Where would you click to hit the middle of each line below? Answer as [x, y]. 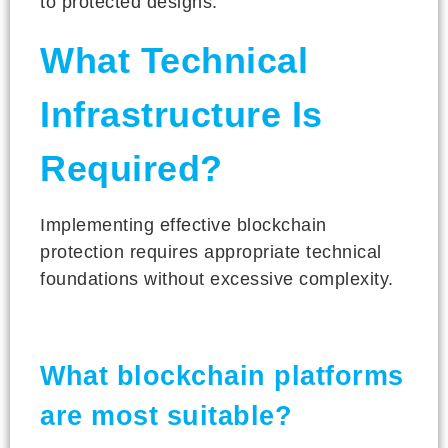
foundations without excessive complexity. [217, 278]
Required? [131, 168]
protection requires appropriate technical [211, 251]
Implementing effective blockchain [183, 224]
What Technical [174, 60]
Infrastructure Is [181, 114]
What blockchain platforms [222, 375]
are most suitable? [166, 415]
